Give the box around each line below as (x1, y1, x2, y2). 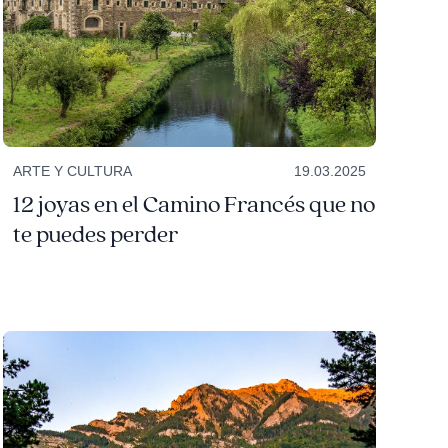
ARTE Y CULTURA (12, 163, 132, 180)
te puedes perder (12, 220, 178, 251)
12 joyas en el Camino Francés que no (12, 190, 375, 221)
